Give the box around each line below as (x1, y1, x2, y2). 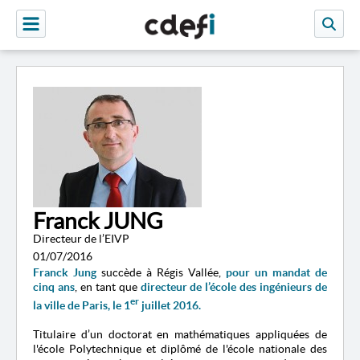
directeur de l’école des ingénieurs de (140, 280, 328, 293)
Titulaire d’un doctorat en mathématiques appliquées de (33, 327, 327, 341)
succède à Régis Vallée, (101, 266, 226, 279)
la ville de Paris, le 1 (33, 298, 130, 312)
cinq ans (33, 280, 75, 293)
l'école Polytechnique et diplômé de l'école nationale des (33, 342, 327, 355)
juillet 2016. (139, 298, 201, 312)
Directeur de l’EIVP (33, 232, 129, 245)
